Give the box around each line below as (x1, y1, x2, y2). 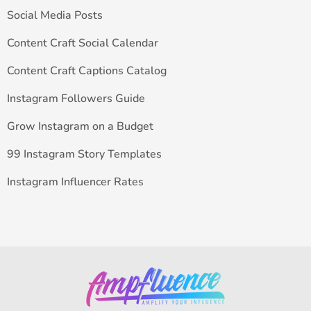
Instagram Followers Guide (7, 91, 145, 107)
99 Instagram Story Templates (7, 146, 162, 162)
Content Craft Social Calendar (7, 35, 158, 51)
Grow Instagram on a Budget (7, 119, 153, 135)
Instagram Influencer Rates (7, 174, 144, 190)
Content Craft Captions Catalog (7, 63, 167, 79)
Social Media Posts (7, 8, 103, 24)
